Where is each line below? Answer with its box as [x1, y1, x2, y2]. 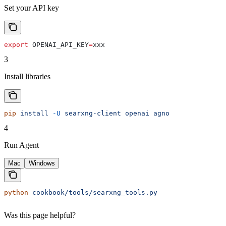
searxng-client [61, 109, 121, 118]
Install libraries [4, 72, 50, 81]
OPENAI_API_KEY [28, 41, 89, 49]
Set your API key [4, 4, 59, 13]
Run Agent [4, 141, 39, 150]
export [4, 41, 28, 49]
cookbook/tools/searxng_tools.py [28, 189, 157, 197]
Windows [29, 159, 55, 167]
